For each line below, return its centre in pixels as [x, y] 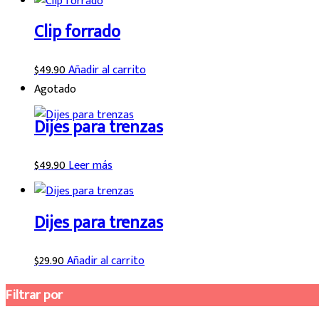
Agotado [55, 90]
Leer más [90, 166]
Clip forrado [77, 32]
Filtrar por [34, 295]
